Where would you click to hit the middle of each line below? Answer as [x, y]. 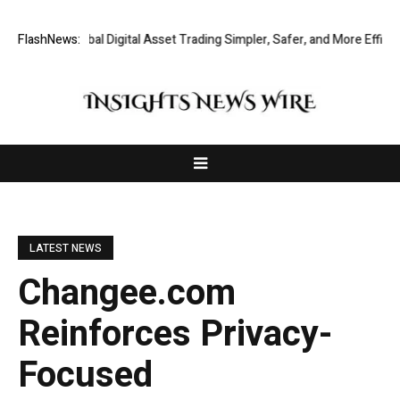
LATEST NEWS [66, 249]
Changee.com [127, 294]
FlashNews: [49, 40]
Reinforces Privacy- [175, 335]
